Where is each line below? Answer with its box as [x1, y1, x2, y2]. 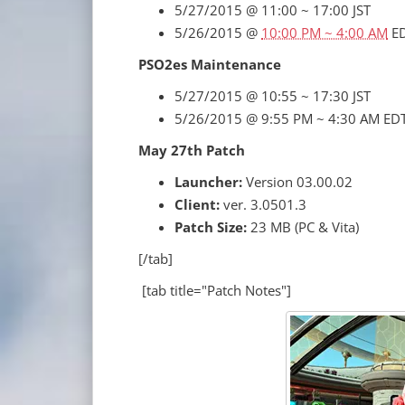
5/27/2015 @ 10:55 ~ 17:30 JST [174, 87, 371, 105]
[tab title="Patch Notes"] [138, 281, 291, 299]
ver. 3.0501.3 [220, 195, 306, 213]
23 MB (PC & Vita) [247, 218, 359, 236]
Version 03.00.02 [242, 173, 353, 191]
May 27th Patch [138, 141, 245, 159]
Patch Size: [174, 218, 247, 236]
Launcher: [174, 173, 242, 191]
